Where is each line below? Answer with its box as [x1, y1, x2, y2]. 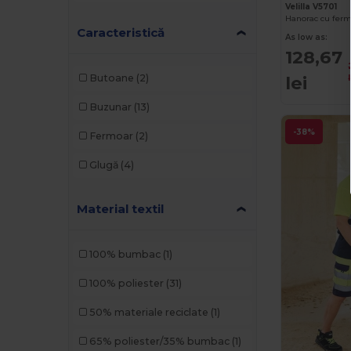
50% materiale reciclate [89, 306, 208, 319]
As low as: [285, 31, 328, 42]
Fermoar [89, 130, 133, 143]
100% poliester [89, 277, 164, 290]
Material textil [77, 201, 165, 216]
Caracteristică [77, 24, 165, 40]
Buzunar [89, 101, 132, 114]
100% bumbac [89, 248, 161, 261]
